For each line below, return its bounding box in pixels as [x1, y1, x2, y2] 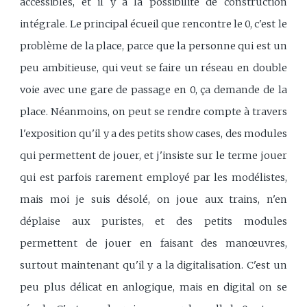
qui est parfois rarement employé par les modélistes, [20, 171, 287, 184]
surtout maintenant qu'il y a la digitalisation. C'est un [20, 258, 287, 271]
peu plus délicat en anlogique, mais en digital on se [20, 280, 287, 293]
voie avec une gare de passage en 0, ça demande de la [20, 83, 287, 96]
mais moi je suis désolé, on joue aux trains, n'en [20, 193, 287, 206]
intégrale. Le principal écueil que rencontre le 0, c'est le [20, 17, 287, 30]
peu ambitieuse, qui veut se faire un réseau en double [20, 61, 287, 74]
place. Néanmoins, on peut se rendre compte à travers [20, 105, 287, 118]
